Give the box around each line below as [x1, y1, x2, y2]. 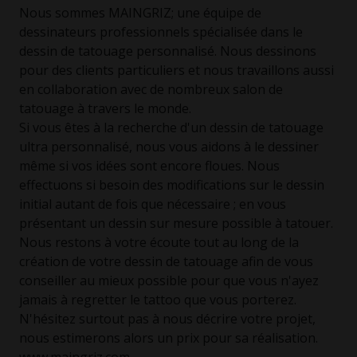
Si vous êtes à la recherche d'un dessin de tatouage [19, 118, 324, 136]
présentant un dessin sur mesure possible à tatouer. [19, 214, 333, 232]
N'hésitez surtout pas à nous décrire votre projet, [19, 309, 316, 328]
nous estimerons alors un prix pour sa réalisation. [19, 328, 318, 347]
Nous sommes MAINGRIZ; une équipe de [19, 3, 261, 22]
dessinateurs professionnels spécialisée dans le [19, 22, 303, 41]
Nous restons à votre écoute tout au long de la [19, 233, 299, 251]
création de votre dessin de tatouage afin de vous [19, 252, 313, 270]
